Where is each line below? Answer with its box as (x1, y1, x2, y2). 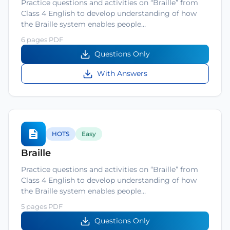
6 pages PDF (21, 35, 63, 44)
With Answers (97, 69, 147, 78)
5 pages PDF (21, 202, 63, 210)
